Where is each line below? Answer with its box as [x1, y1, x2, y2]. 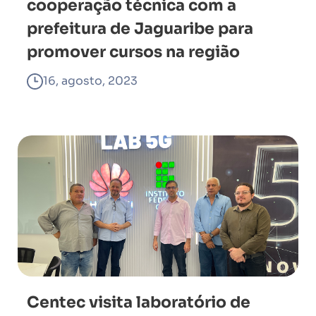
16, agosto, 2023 [43, 73, 138, 88]
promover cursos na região [27, 42, 240, 61]
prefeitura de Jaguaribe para [27, 19, 253, 38]
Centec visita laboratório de [27, 293, 250, 312]
